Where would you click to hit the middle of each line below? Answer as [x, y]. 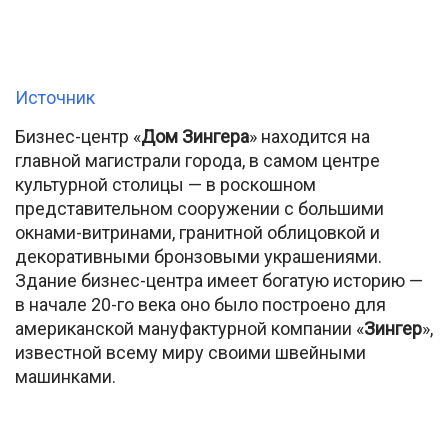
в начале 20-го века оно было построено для [200, 304]
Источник [55, 97]
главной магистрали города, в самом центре [197, 160]
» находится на [309, 136]
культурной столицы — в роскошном [165, 184]
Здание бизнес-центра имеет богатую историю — [219, 280]
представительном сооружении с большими [199, 208]
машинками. [65, 376]
